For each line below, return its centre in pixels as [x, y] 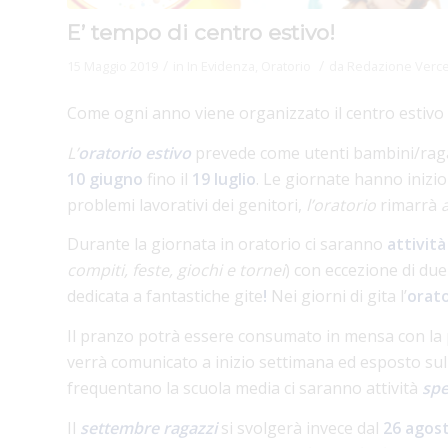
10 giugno [105, 178]
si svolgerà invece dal [300, 427]
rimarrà [408, 204]
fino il [167, 178]
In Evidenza [221, 65]
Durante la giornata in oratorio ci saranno [227, 244]
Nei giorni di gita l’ [339, 296]
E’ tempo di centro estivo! [201, 32]
